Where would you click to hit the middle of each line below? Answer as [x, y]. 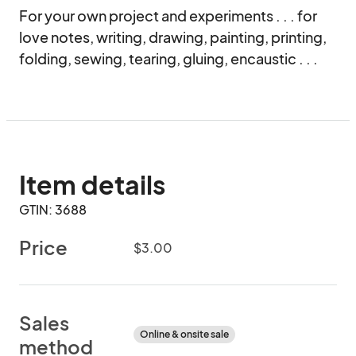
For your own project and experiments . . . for [168, 15]
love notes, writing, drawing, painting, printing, [173, 37]
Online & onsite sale [184, 334]
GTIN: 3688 [53, 209]
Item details [92, 184]
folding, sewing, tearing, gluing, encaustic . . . [168, 58]
